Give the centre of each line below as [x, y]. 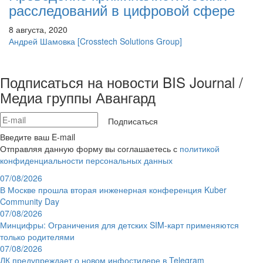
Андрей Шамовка [42, 41]
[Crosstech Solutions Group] [130, 41]
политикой [200, 148]
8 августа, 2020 [38, 29]
